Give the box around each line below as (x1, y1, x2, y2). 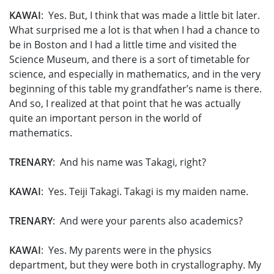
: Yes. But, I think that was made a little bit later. (41, 9, 260, 23)
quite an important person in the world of (9, 111, 201, 125)
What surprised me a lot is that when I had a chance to (9, 23, 260, 37)
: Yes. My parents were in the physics (41, 243, 212, 257)
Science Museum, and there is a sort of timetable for (9, 53, 250, 67)
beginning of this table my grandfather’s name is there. (9, 82, 262, 96)
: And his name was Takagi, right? (53, 155, 206, 169)
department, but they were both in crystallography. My (9, 258, 261, 272)
